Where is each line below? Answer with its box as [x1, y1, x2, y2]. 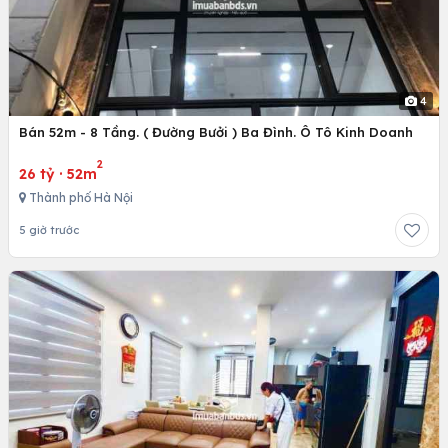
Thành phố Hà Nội [26, 189, 133, 205]
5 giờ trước [19, 222, 79, 237]
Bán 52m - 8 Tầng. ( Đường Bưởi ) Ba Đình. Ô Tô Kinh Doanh [19, 123, 413, 140]
